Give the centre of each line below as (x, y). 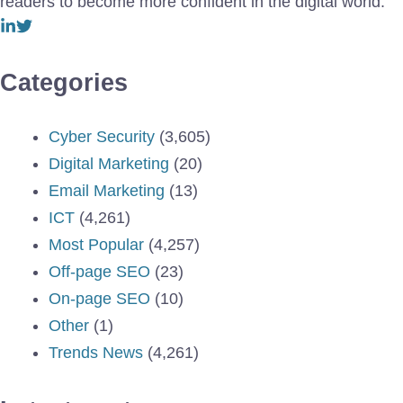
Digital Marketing (109, 163)
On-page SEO (99, 298)
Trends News (96, 352)
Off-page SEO (99, 271)
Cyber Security (102, 136)
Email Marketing (107, 190)
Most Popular (96, 244)
